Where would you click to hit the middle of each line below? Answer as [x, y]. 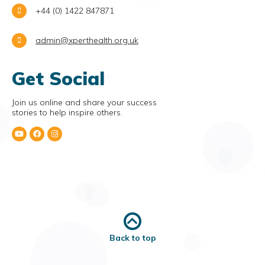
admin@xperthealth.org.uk [87, 41]
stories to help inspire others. [67, 113]
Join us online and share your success [84, 103]
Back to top [132, 238]
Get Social [58, 79]
